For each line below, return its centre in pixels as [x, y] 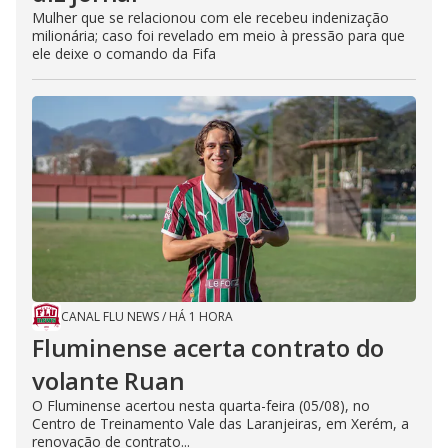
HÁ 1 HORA [201, 316]
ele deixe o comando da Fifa [124, 53]
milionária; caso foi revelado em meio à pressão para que [218, 35]
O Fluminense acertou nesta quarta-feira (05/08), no [201, 405]
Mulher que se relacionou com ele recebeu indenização [210, 17]
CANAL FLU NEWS [110, 316]
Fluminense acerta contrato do [208, 347]
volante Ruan [108, 380]
